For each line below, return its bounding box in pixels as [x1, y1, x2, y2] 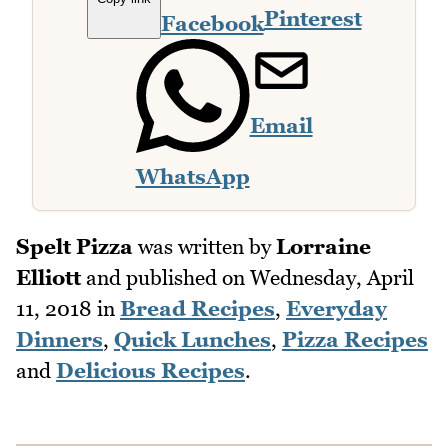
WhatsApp [135, 163, 250, 189]
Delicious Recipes [56, 358, 245, 384]
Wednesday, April [250, 265, 414, 291]
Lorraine [276, 234, 371, 260]
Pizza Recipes [282, 327, 428, 353]
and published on [81, 265, 250, 291]
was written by [133, 234, 276, 260]
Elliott [16, 265, 81, 291]
